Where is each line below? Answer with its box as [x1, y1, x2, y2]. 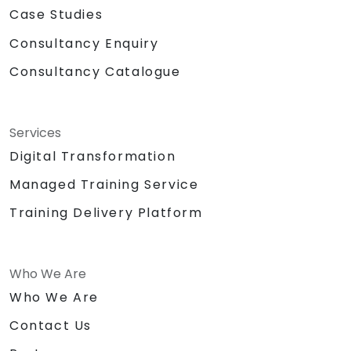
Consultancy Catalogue [9, 62, 181, 81]
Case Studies [9, 5, 103, 24]
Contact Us [9, 316, 92, 335]
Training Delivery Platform [9, 203, 203, 222]
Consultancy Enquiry [9, 34, 159, 52]
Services [9, 123, 61, 142]
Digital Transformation [9, 147, 176, 165]
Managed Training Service [9, 175, 199, 194]
